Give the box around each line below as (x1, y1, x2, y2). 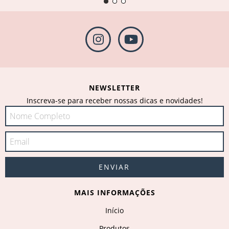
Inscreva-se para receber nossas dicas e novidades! (26, 95, 203, 105)
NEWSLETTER (89, 82, 140, 93)
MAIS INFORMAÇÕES (74, 187, 155, 197)
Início (105, 205, 124, 215)
